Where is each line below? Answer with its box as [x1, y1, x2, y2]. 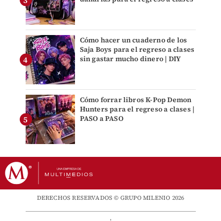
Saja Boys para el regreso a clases [79, 44, 195, 55]
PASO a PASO [79, 113, 123, 124]
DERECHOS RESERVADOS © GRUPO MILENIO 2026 [37, 194, 184, 202]
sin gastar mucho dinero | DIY [79, 54, 181, 64]
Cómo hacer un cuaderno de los [79, 35, 187, 45]
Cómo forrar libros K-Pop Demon [79, 95, 192, 105]
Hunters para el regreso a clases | [79, 104, 195, 114]
